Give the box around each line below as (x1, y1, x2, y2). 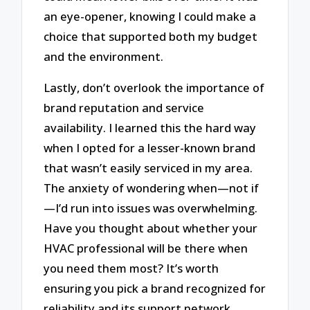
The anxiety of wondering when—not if (44, 179, 259, 196)
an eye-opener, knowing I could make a (44, 8, 257, 24)
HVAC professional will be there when (44, 239, 248, 256)
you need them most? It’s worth (44, 259, 219, 276)
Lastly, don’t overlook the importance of (44, 79, 265, 95)
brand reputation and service (44, 99, 205, 116)
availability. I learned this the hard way (44, 119, 257, 136)
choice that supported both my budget (44, 28, 258, 44)
